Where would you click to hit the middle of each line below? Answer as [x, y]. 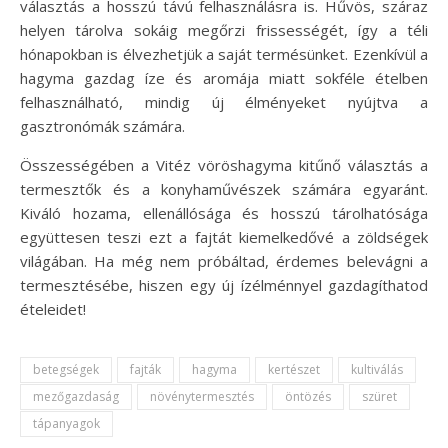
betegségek [66, 369]
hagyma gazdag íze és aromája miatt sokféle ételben [224, 77]
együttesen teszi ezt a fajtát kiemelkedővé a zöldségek [224, 236]
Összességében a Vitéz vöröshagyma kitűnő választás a [224, 164]
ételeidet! [53, 308]
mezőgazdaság [76, 396]
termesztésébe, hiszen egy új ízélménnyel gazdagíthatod [224, 284]
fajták [145, 369]
